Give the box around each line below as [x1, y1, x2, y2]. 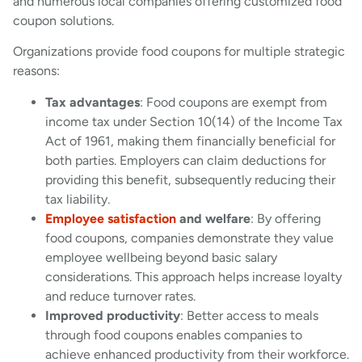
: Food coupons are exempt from [140, 94, 327, 110]
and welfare [176, 210, 250, 226]
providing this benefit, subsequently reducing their [45, 171, 335, 187]
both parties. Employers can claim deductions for [45, 152, 326, 168]
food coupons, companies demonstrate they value [45, 229, 334, 246]
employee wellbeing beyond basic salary [45, 249, 277, 265]
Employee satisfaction [45, 210, 176, 226]
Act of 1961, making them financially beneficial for [45, 133, 335, 149]
